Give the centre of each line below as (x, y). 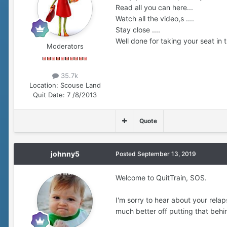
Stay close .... (138, 29)
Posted (126, 154)
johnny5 (65, 154)
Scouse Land (80, 85)
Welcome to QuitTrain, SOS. (161, 178)
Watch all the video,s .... (155, 18)
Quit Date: (49, 95)
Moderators (65, 46)
